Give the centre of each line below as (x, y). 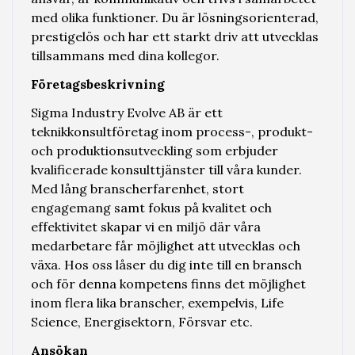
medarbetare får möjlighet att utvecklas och (165, 245)
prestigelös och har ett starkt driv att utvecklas (174, 36)
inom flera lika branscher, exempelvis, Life (157, 302)
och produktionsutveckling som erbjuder (154, 150)
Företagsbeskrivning (97, 84)
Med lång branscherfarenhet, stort (137, 188)
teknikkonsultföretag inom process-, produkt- (172, 131)
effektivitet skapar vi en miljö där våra (145, 226)
